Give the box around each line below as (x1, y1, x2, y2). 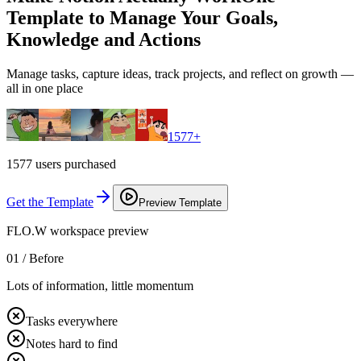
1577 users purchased (6, 156, 116, 171)
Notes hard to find (26, 336, 118, 351)
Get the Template (6, 194, 93, 209)
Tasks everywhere (26, 313, 118, 328)
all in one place (6, 81, 83, 95)
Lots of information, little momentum (6, 278, 193, 293)
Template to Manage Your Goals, (6, 6, 278, 28)
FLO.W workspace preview (6, 223, 149, 238)
